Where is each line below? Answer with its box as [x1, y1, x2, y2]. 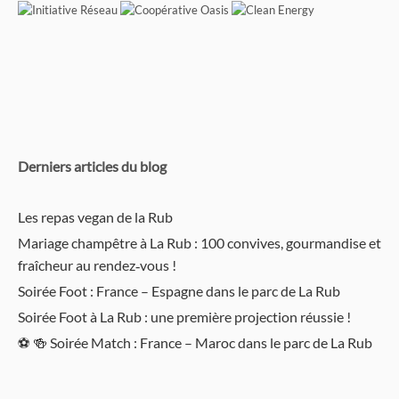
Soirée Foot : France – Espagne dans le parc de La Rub [18, 281, 340, 299]
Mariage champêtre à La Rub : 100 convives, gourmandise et [18, 233, 381, 251]
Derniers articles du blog [18, 157, 167, 175]
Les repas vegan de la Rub [18, 208, 173, 225]
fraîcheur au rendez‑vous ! [18, 256, 176, 273]
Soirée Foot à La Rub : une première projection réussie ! [18, 307, 351, 325]
